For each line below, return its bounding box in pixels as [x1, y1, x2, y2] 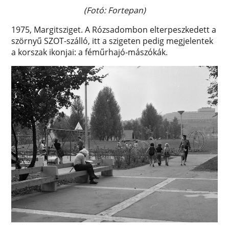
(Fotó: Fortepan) [83, 5, 146, 16]
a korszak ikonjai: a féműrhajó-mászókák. [11, 47, 168, 58]
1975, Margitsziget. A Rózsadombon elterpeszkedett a [11, 24, 217, 36]
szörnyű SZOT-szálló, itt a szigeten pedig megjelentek [11, 35, 214, 47]
